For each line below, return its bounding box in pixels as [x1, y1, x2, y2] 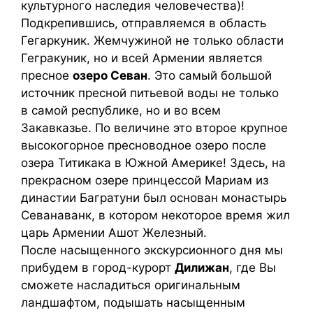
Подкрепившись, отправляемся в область [21, 16, 266, 30]
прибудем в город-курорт [21, 261, 175, 275]
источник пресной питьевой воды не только [21, 86, 279, 100]
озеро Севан [73, 68, 147, 82]
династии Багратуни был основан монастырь [21, 191, 286, 205]
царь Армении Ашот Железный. [21, 226, 207, 240]
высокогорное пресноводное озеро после [21, 138, 266, 152]
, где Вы [229, 261, 276, 275]
